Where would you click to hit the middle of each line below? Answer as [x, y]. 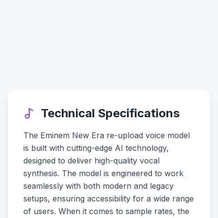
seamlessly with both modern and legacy [99, 186]
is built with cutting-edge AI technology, [96, 148]
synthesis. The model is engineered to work [103, 173]
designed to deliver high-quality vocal [91, 161]
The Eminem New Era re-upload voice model [107, 135]
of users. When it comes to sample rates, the [106, 211]
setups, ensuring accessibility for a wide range [109, 199]
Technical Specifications [110, 113]
